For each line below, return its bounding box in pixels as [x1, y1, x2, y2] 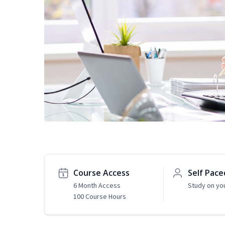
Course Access [73, 167, 130, 179]
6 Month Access [73, 181, 121, 190]
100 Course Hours [73, 192, 126, 201]
